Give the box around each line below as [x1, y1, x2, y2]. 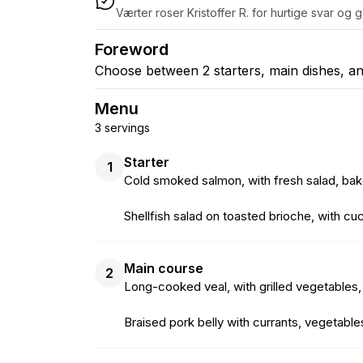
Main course [124, 259, 203, 276]
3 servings [95, 120, 150, 135]
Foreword [95, 39, 169, 59]
